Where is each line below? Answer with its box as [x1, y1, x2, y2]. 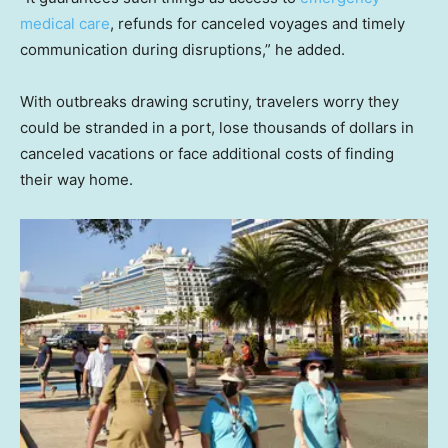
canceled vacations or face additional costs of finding [20, 144, 394, 164]
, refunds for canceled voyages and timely [110, 14, 405, 34]
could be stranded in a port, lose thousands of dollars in [20, 118, 414, 138]
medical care [20, 14, 110, 34]
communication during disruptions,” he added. [20, 40, 345, 60]
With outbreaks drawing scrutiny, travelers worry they [20, 92, 399, 112]
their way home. [20, 170, 133, 190]
